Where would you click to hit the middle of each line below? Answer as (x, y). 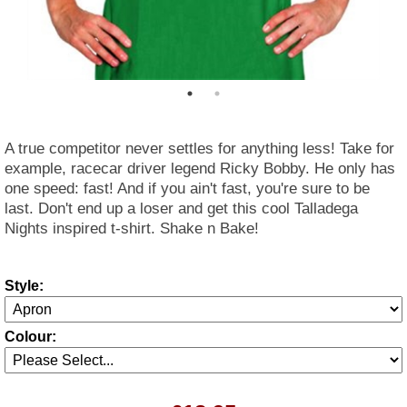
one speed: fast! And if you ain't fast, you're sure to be (187, 189)
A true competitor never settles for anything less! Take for (199, 149)
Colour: (30, 337)
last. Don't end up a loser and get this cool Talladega (181, 208)
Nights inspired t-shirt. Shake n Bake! (132, 228)
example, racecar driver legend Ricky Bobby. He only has (200, 169)
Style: (24, 286)
